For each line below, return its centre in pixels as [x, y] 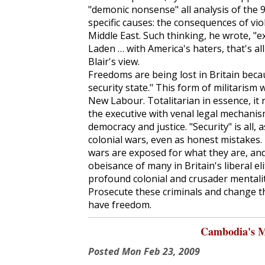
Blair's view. [114, 62]
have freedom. [120, 205]
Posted [105, 251]
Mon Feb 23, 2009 [161, 251]
